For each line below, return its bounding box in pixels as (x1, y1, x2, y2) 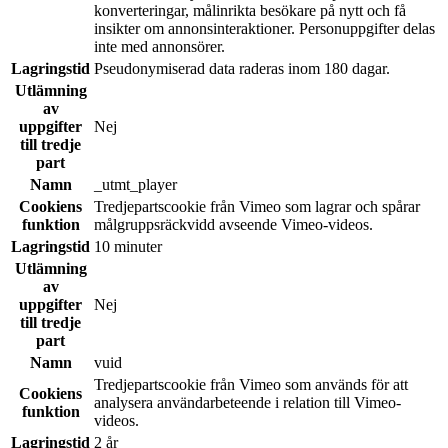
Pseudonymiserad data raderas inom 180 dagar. (94, 59, 390, 77)
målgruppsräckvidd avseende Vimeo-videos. (94, 215, 373, 233)
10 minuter (94, 237, 162, 255)
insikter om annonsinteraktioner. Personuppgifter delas (94, 19, 435, 37)
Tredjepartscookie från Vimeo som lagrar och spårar (94, 197, 420, 215)
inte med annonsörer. (94, 37, 225, 55)
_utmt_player (94, 175, 177, 193)
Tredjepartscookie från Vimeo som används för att (94, 375, 408, 393)
